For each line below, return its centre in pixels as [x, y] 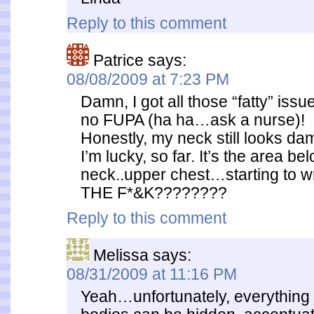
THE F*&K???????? [154, 193]
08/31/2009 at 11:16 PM [152, 274]
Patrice [118, 60]
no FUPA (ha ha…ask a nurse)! [193, 120]
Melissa [121, 255]
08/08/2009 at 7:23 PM [148, 79]
